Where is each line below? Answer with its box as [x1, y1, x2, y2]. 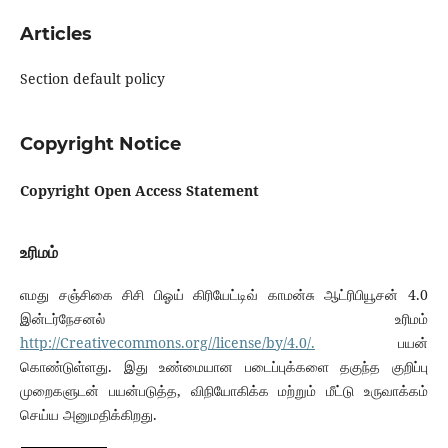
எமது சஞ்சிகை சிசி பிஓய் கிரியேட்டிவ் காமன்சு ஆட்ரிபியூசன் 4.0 [19, 285, 429, 305]
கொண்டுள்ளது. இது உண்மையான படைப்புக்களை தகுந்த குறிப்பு [19, 357, 429, 377]
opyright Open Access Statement [28, 181, 259, 201]
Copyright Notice [19, 133, 181, 156]
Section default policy [19, 69, 165, 89]
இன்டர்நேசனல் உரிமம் [19, 309, 429, 329]
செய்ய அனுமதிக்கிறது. [19, 405, 157, 425]
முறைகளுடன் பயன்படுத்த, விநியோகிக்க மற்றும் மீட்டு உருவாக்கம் [19, 381, 429, 401]
